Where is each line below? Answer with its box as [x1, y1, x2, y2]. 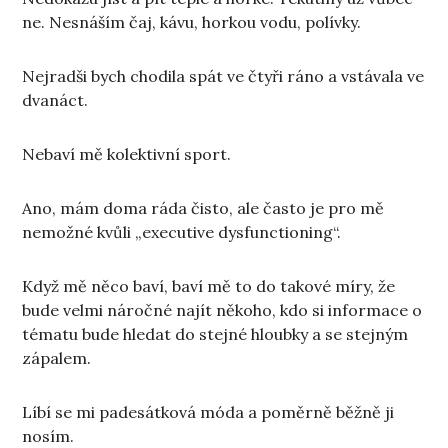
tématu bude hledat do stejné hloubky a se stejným [22, 324, 409, 345]
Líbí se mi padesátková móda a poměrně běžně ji [22, 402, 395, 423]
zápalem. [22, 348, 92, 369]
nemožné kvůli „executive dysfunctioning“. [22, 222, 342, 243]
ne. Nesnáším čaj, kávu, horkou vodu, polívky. [22, 12, 362, 33]
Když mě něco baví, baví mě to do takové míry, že [22, 276, 396, 297]
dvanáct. [22, 90, 89, 111]
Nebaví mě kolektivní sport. [22, 144, 232, 165]
